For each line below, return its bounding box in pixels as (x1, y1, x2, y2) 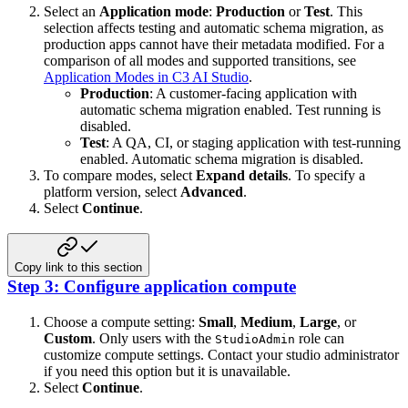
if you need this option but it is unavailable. (44, 363, 291, 380)
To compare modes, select (44, 167, 196, 183)
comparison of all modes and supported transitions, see (44, 52, 356, 68)
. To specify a (288, 167, 365, 183)
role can (295, 331, 344, 347)
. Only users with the (92, 331, 215, 347)
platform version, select (44, 183, 180, 199)
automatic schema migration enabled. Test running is (80, 101, 381, 117)
